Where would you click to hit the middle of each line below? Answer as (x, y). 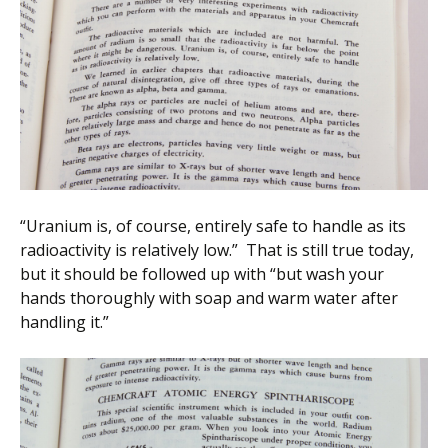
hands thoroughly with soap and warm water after (209, 297)
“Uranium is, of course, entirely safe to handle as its (213, 225)
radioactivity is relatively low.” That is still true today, (217, 249)
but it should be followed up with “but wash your (202, 273)
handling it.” (64, 321)
